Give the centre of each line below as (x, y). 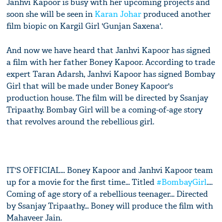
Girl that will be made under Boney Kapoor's (90, 86)
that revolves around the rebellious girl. (81, 122)
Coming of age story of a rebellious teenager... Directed (108, 194)
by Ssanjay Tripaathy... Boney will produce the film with (110, 206)
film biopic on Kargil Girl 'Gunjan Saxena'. (85, 26)
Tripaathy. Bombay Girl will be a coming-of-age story (105, 110)
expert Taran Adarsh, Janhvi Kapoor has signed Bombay (111, 74)
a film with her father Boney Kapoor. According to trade (111, 62)
